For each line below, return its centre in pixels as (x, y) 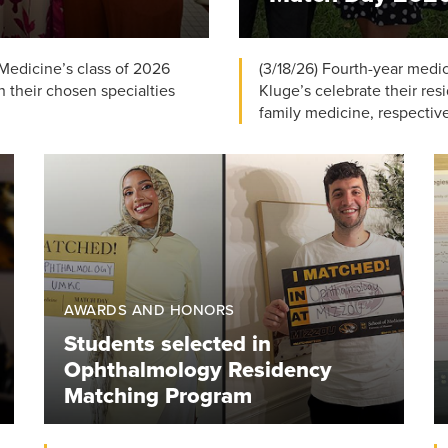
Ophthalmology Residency (198, 369)
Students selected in (167, 343)
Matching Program (158, 395)
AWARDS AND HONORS (149, 309)
